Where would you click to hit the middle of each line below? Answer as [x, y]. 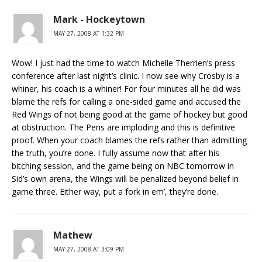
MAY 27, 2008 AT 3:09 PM [89, 249]
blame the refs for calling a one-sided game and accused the [126, 101]
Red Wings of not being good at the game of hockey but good [130, 114]
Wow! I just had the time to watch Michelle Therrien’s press [123, 63]
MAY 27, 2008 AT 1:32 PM [89, 33]
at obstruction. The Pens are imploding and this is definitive [123, 127]
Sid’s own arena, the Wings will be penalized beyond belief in [125, 179]
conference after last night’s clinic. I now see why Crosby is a [126, 76]
